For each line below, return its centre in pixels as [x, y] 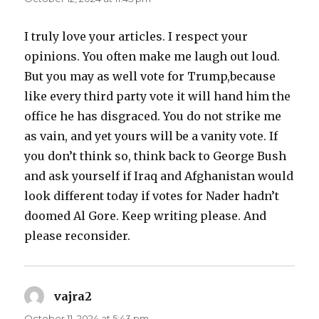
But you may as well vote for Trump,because [150, 76]
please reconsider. [78, 235]
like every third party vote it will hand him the [158, 96]
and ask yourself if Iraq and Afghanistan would [159, 176]
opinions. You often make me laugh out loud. [152, 56]
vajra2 [73, 296]
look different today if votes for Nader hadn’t [152, 195]
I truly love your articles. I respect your [136, 36]
